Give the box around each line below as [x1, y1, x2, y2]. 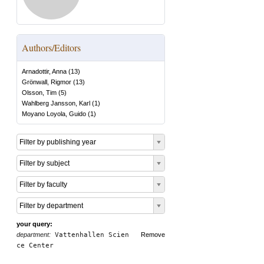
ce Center [16, 242, 54, 249]
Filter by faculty [19, 180, 67, 189]
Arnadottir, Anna [22, 68, 67, 75]
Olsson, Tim [22, 89, 57, 96]
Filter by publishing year [19, 138, 96, 146]
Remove [141, 231, 165, 238]
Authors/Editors [22, 41, 81, 54]
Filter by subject [19, 159, 70, 167]
